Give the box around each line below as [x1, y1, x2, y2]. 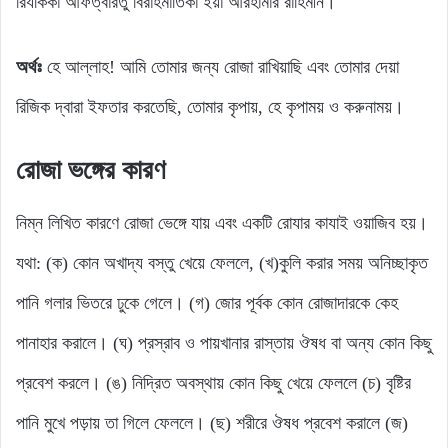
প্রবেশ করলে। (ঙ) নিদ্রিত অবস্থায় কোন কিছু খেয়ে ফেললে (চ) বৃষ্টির [16, 372, 411, 393]
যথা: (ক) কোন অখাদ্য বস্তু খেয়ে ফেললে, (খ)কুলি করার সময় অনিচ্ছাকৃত [16, 252, 428, 273]
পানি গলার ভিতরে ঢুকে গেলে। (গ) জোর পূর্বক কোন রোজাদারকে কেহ [16, 292, 398, 313]
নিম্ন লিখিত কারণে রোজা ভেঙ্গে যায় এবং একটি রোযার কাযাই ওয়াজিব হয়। [16, 212, 428, 233]
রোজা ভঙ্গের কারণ [16, 155, 165, 186]
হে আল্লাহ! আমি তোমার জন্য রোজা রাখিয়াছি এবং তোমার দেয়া [42, 57, 399, 78]
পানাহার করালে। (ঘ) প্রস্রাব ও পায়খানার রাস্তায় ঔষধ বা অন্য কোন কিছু [16, 332, 432, 353]
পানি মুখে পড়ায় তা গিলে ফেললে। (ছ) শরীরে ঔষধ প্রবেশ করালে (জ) [16, 412, 408, 433]
